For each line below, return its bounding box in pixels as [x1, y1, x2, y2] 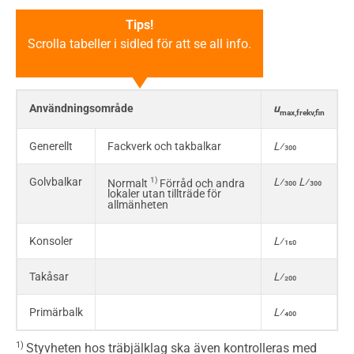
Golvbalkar [29, 175, 82, 188]
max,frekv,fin [280, 107, 325, 117]
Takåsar [29, 269, 69, 283]
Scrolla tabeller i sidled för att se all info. [28, 36, 251, 51]
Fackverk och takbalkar [107, 139, 221, 153]
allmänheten [107, 198, 168, 212]
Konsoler [29, 234, 73, 247]
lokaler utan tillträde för [107, 187, 221, 201]
